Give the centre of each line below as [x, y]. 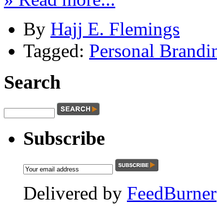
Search [32, 82]
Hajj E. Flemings [115, 29]
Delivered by [75, 193]
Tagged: [56, 51]
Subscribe [64, 139]
